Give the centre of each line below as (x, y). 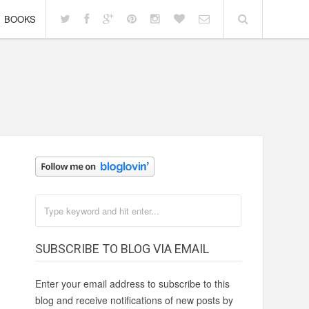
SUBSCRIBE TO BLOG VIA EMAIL (122, 249)
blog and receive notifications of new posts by (134, 300)
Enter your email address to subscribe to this (132, 283)
